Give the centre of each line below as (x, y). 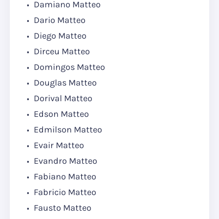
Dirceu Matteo (61, 52)
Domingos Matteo (68, 67)
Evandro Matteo (65, 161)
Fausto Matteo (62, 208)
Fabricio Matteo (64, 192)
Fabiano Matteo (64, 177)
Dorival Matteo (62, 99)
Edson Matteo (60, 114)
